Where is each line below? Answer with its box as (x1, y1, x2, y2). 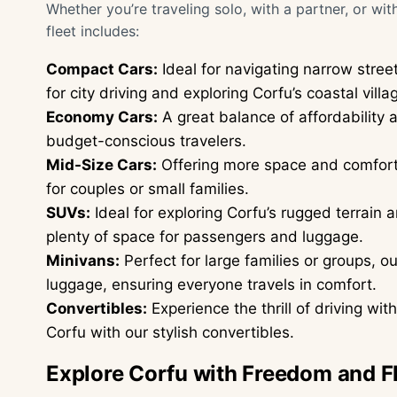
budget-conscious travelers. (46, 132, 246, 150)
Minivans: (46, 252, 120, 269)
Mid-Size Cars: (46, 156, 157, 174)
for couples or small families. (46, 180, 249, 198)
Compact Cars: (46, 60, 158, 78)
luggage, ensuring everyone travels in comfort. (46, 276, 377, 293)
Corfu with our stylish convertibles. (46, 323, 294, 341)
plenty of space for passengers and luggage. (46, 228, 363, 245)
